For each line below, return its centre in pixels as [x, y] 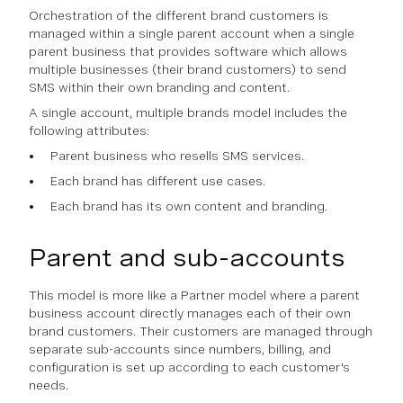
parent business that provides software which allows [188, 51]
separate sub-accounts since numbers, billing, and [180, 349]
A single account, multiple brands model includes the [188, 112]
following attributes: [89, 130]
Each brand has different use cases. [158, 181]
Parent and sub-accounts [187, 258]
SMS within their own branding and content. [159, 87]
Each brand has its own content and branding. [189, 206]
